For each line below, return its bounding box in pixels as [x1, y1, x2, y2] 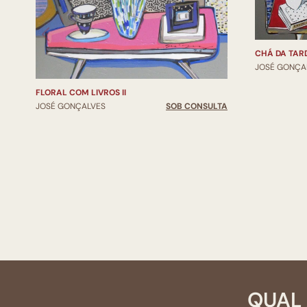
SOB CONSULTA [166, 101, 228, 112]
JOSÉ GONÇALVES [36, 101, 106, 112]
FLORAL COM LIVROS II [36, 87, 126, 99]
